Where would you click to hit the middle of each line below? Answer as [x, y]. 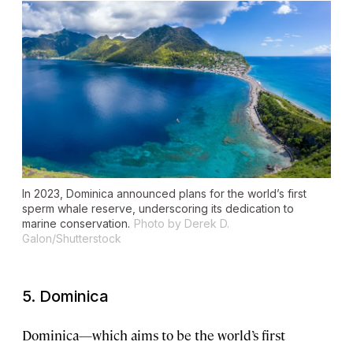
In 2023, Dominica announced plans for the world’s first [164, 193]
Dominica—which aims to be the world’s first [154, 334]
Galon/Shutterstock [72, 238]
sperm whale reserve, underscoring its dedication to [158, 208]
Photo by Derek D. [182, 223]
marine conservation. [76, 223]
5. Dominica [65, 296]
